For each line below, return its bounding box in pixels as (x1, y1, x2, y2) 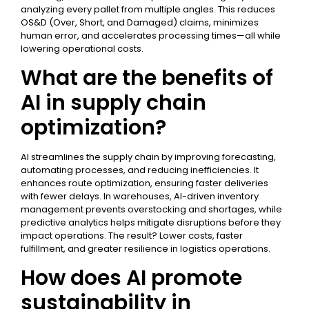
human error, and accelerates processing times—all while (21, 29, 281, 42)
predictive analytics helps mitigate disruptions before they (21, 216, 281, 229)
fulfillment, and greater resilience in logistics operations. (21, 242, 270, 255)
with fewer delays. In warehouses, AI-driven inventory (21, 190, 259, 203)
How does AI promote (21, 263, 242, 292)
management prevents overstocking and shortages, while (21, 203, 282, 216)
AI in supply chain (21, 88, 206, 117)
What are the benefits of (21, 63, 273, 92)
